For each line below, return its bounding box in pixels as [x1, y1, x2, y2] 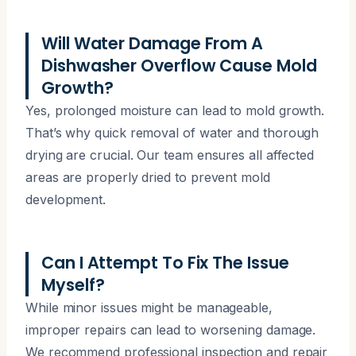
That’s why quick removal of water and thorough [25, 124, 319, 141]
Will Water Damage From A [41, 31, 264, 55]
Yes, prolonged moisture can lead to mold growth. [25, 102, 325, 118]
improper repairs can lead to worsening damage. [25, 321, 316, 338]
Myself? [41, 273, 105, 296]
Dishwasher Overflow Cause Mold [41, 53, 317, 77]
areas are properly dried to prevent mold [25, 168, 270, 185]
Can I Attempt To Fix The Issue [41, 250, 289, 274]
